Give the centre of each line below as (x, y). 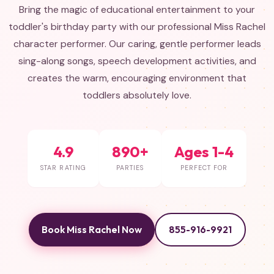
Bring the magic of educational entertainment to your (137, 10)
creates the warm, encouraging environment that (137, 78)
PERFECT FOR (204, 168)
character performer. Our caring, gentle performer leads (137, 44)
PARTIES (130, 168)
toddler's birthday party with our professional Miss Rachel (137, 27)
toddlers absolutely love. (137, 95)
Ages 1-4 (204, 152)
